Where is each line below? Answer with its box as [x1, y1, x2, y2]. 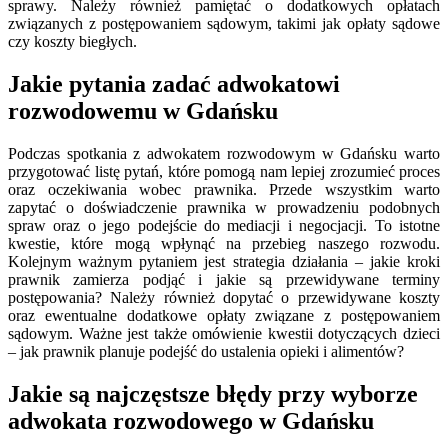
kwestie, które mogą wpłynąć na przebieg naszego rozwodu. [8, 235, 440, 253]
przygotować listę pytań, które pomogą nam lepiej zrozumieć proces [8, 163, 440, 181]
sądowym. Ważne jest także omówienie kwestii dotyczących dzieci [8, 325, 440, 343]
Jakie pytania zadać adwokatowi [8, 71, 340, 98]
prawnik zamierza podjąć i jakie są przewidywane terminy [8, 271, 440, 289]
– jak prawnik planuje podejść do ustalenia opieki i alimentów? [8, 343, 404, 361]
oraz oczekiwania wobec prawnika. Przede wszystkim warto [8, 181, 440, 199]
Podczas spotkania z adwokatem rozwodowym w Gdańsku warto [8, 145, 440, 163]
